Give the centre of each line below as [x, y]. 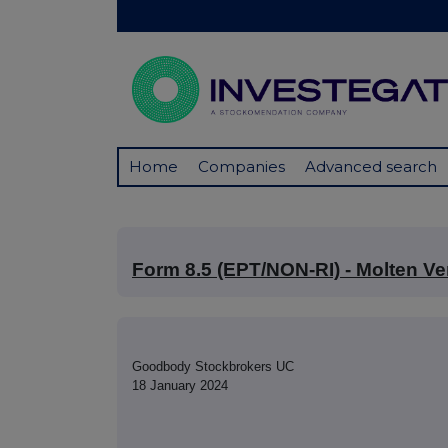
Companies [241, 167]
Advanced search [371, 167]
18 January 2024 [180, 386]
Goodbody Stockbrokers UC [213, 367]
